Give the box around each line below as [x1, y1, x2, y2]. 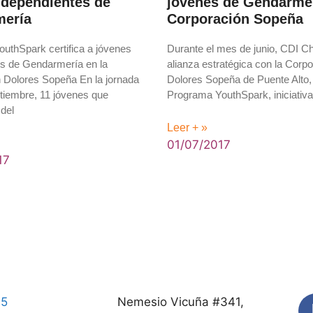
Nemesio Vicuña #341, [117, 294, 245, 309]
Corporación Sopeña [167, 11, 303, 27]
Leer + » [167, 121, 208, 133]
